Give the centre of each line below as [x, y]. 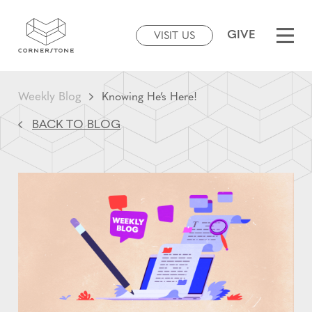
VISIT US [174, 36]
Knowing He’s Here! [149, 97]
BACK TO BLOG [76, 125]
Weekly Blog [49, 97]
